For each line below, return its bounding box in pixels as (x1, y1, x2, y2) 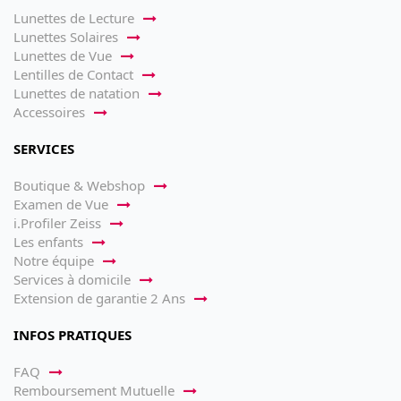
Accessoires (13, 103, 85, 122)
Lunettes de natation (13, 84, 140, 103)
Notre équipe (13, 252, 94, 270)
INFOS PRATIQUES (13, 326, 132, 345)
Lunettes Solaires (13, 28, 118, 47)
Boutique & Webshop (13, 176, 145, 195)
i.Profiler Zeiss (13, 214, 101, 233)
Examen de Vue (13, 195, 108, 214)
